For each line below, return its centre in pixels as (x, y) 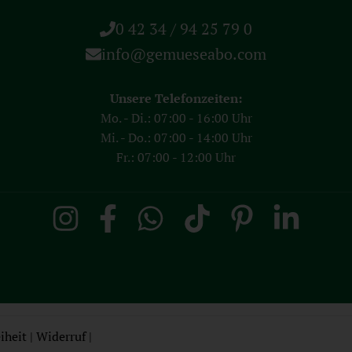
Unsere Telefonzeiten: (176, 99)
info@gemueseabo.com (184, 54)
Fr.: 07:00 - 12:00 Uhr (176, 158)
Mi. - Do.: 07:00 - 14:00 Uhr (176, 138)
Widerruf (61, 336)
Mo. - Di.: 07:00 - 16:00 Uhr (176, 118)
